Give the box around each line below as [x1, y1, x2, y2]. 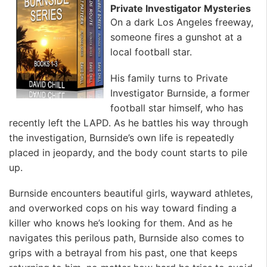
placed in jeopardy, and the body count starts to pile [9, 146, 247, 159]
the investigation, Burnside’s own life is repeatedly [9, 131, 234, 144]
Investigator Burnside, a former [110, 86, 250, 99]
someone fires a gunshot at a [110, 31, 242, 44]
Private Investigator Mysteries [110, 2, 251, 15]
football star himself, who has [110, 101, 243, 114]
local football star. [110, 46, 192, 58]
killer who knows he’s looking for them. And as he [9, 217, 232, 229]
